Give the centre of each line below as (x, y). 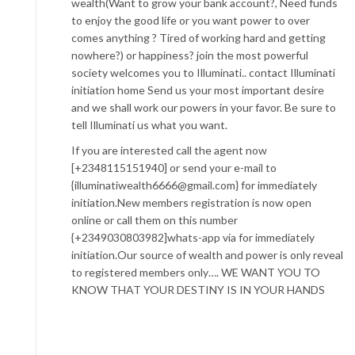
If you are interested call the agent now (169, 150)
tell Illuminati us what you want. (149, 124)
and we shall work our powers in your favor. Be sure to (204, 107)
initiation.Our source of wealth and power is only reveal (207, 254)
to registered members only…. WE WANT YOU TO (196, 272)
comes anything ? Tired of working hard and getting (198, 37)
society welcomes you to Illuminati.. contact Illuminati (203, 72)
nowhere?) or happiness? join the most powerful (190, 55)
